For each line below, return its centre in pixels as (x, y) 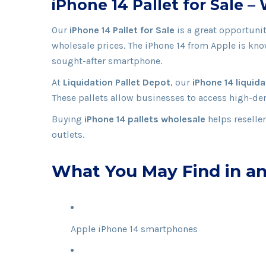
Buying (68, 119)
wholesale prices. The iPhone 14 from (131, 45)
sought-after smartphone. (107, 61)
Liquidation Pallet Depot (117, 82)
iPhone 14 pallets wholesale (145, 119)
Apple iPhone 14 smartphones (134, 229)
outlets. (68, 134)
